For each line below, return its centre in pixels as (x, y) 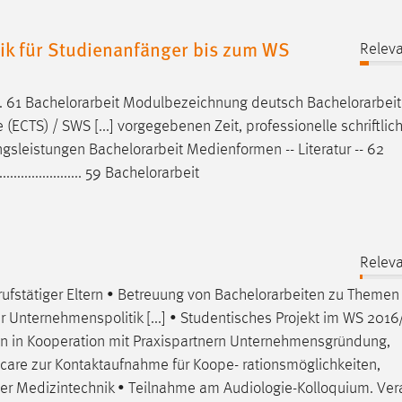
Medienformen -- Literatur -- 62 (284, 150)
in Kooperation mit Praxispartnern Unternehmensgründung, (199, 341)
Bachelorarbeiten (270, 295)
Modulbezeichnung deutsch (213, 104)
